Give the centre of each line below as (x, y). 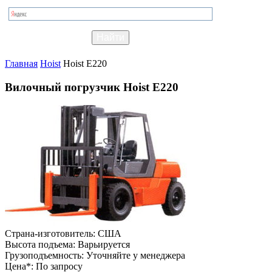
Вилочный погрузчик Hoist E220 (92, 87)
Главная (21, 63)
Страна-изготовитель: (51, 234)
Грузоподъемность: (46, 256)
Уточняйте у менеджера (136, 256)
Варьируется (104, 245)
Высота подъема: (41, 245)
